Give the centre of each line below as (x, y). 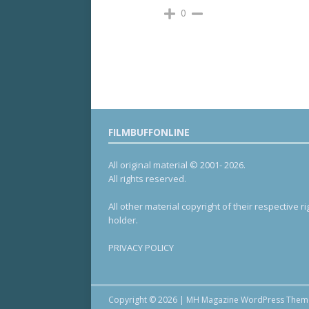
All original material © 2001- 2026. (177, 165)
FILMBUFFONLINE (149, 132)
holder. (123, 220)
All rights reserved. (147, 179)
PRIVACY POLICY (141, 248)
